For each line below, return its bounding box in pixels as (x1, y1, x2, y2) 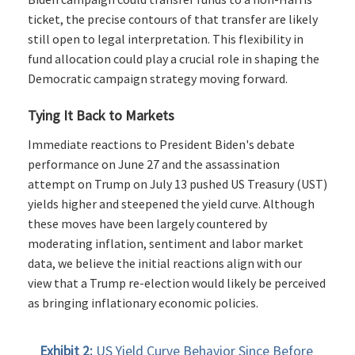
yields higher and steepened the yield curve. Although (28, 196, 315, 212)
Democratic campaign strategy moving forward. (28, 71, 288, 87)
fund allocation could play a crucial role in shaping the (28, 51, 319, 67)
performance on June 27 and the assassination (28, 156, 280, 173)
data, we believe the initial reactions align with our (28, 255, 302, 272)
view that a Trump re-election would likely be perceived (28, 275, 326, 292)
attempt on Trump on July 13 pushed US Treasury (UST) (28, 176, 327, 193)
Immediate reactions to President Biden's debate (28, 136, 295, 153)
